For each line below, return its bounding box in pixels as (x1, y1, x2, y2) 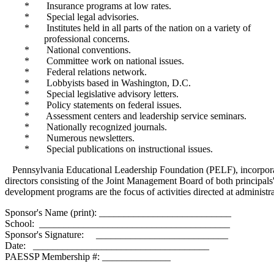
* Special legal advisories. (5, 12, 139, 22)
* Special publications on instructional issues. (5, 144, 213, 154)
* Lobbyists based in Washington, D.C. (5, 78, 191, 88)
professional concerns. (5, 34, 130, 44)
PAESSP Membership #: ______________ (5, 251, 171, 262)
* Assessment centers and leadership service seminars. (5, 111, 246, 121)
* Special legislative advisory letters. (5, 89, 179, 99)
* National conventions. (5, 45, 131, 55)
